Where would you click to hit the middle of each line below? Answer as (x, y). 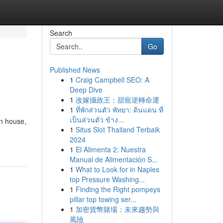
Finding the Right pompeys (118, 189)
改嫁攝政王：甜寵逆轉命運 (117, 100)
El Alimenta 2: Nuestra (111, 149)
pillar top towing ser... (103, 199)
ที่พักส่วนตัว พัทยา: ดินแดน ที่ (119, 110)
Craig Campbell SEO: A (112, 80)
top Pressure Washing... (107, 179)
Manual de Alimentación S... (113, 159)
